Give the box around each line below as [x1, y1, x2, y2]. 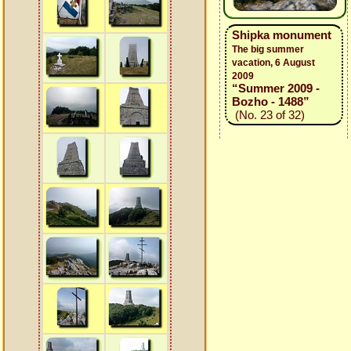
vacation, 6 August [231, 57, 315, 68]
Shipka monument [231, 28, 331, 42]
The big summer [231, 44, 304, 55]
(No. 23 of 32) [231, 108, 305, 121]
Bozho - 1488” [231, 95, 309, 108]
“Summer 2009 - [231, 81, 320, 95]
